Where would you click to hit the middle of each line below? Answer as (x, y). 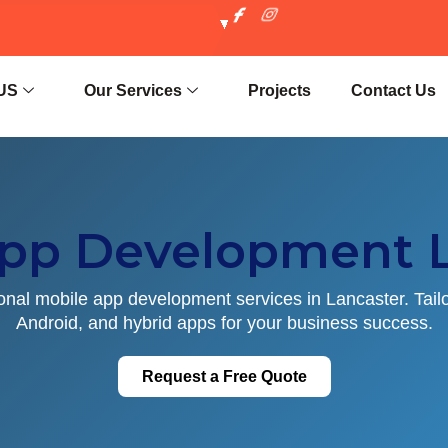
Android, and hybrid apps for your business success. (224, 323)
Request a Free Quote (224, 376)
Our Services (133, 90)
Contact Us (394, 90)
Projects (280, 90)
